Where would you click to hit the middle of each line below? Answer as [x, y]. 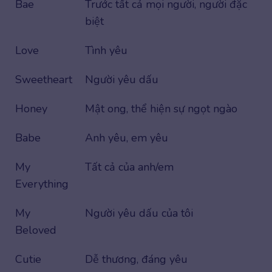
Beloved [36, 230]
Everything [42, 184]
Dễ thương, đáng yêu [136, 260]
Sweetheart [44, 80]
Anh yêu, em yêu [127, 138]
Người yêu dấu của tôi [139, 213]
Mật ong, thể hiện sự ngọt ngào [161, 109]
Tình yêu [106, 51]
